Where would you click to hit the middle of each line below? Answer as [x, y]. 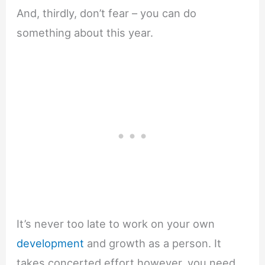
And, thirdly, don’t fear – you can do [107, 13]
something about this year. [85, 33]
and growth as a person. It [153, 243]
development [51, 243]
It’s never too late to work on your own [116, 223]
